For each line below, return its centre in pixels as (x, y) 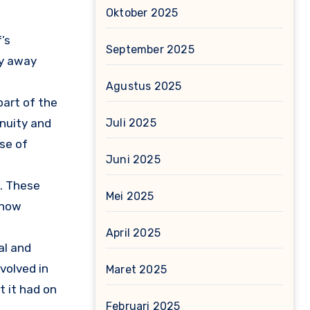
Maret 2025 (136, 270)
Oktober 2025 (142, 13)
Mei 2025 (130, 196)
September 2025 (150, 49)
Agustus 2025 (144, 86)
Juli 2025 (131, 123)
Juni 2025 (133, 159)
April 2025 (133, 233)
